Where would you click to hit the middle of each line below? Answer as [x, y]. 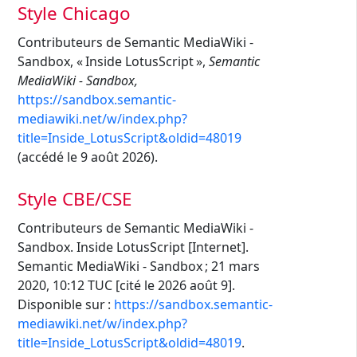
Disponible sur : [66, 305]
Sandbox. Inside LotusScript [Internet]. [133, 247]
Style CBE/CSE [75, 198]
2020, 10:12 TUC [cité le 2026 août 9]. [126, 286]
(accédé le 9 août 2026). [88, 157]
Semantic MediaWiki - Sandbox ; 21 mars [139, 267]
